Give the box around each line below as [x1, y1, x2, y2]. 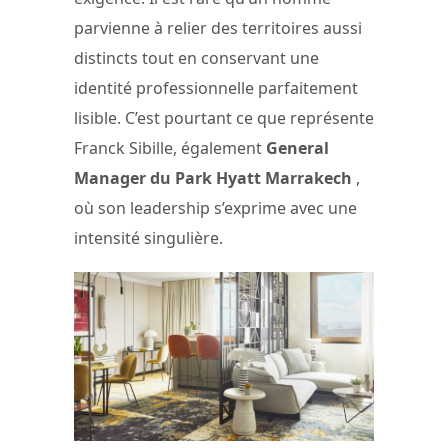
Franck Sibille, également [74, 136, 266, 159]
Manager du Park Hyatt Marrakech [74, 166, 356, 189]
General [266, 136, 329, 159]
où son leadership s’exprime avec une [74, 196, 357, 219]
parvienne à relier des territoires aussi [74, 16, 362, 39]
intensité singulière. [74, 226, 223, 249]
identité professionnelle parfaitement [74, 76, 358, 99]
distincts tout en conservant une [74, 46, 319, 69]
